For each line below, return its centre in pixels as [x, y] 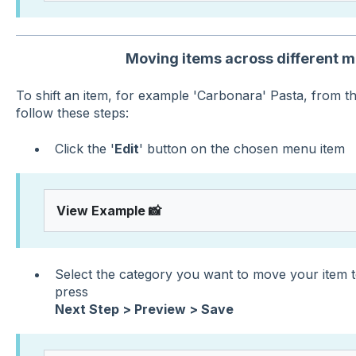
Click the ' [84, 148]
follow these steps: [72, 113]
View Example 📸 [108, 210]
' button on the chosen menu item [242, 148]
